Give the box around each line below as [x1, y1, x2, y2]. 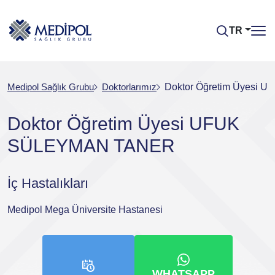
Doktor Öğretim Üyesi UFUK [7, 114, 239, 134]
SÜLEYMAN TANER [7, 136, 175, 156]
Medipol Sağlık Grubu [7, 82, 94, 92]
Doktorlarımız [102, 82, 157, 92]
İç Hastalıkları [7, 176, 88, 191]
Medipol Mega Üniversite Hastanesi [7, 204, 163, 215]
